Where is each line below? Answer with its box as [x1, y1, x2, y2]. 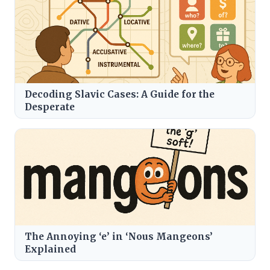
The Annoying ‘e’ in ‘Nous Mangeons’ [25, 230, 213, 242]
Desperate [25, 101, 75, 113]
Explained [25, 243, 76, 255]
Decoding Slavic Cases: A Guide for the [25, 88, 215, 100]
